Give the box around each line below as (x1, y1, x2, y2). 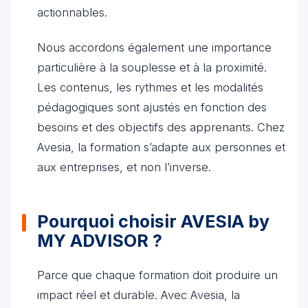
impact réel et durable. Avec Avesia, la (37, 288, 240, 302)
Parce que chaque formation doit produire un (37, 268, 278, 282)
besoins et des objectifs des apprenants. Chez (37, 120, 285, 134)
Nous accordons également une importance (37, 41, 272, 54)
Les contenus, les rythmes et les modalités (37, 80, 263, 94)
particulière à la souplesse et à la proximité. (37, 60, 267, 74)
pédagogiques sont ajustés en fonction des (37, 100, 267, 114)
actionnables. (37, 5, 107, 19)
